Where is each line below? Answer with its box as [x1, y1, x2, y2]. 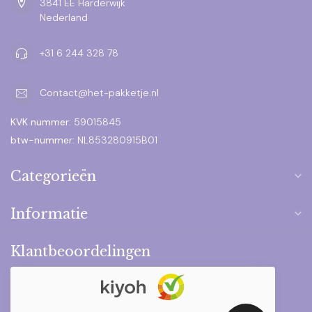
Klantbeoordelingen [10, 242, 150, 260]
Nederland [40, 10, 88, 24]
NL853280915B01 [75, 133, 157, 146]
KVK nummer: [10, 115, 71, 128]
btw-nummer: [10, 133, 75, 146]
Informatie [10, 205, 88, 222]
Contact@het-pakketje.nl [40, 86, 159, 100]
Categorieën [10, 167, 96, 185]
